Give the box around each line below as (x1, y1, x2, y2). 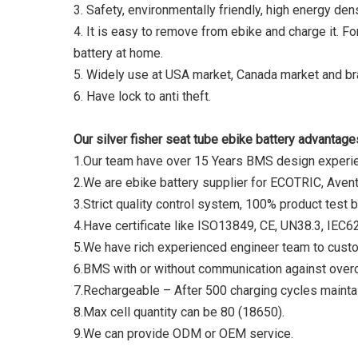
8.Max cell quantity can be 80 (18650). (74, 304, 284, 320)
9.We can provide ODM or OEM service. (74, 326, 293, 341)
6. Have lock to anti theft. (74, 89, 211, 104)
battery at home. (74, 46, 163, 61)
